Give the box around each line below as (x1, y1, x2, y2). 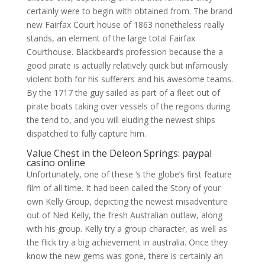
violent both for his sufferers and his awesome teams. (26, 73, 233, 85)
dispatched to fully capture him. (26, 128, 146, 139)
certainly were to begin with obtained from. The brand (26, 5, 232, 17)
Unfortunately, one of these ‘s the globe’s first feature (26, 169, 232, 180)
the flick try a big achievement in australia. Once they (26, 237, 228, 248)
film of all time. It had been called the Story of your (26, 182, 221, 193)
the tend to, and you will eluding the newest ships (26, 114, 215, 125)
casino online (26, 156, 85, 169)
